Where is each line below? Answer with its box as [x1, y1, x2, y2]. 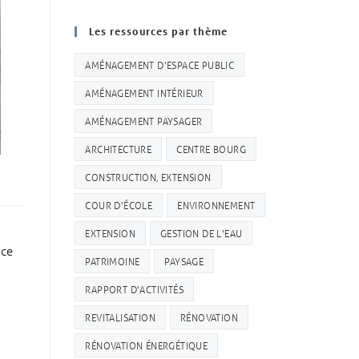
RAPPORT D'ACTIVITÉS [85, 281, 184, 296]
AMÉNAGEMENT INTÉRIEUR [85, 85, 204, 99]
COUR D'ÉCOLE [85, 197, 153, 212]
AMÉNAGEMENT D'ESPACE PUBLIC [85, 57, 235, 71]
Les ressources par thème [89, 24, 228, 38]
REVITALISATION [85, 309, 156, 324]
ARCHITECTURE [85, 141, 152, 155]
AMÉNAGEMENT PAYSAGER [85, 113, 203, 127]
